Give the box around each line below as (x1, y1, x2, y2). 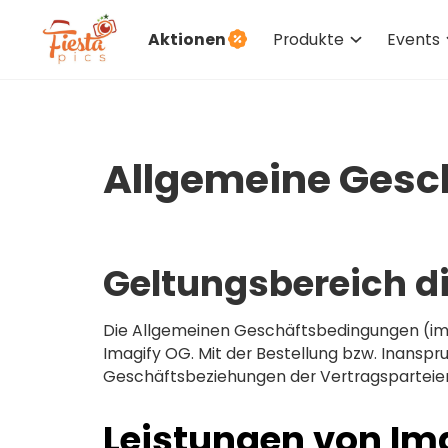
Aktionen (147, 27, 226, 51)
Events (387, 27, 441, 51)
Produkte (272, 27, 344, 51)
